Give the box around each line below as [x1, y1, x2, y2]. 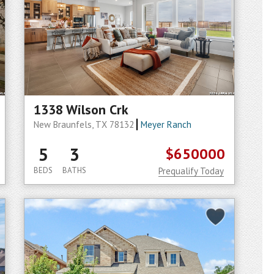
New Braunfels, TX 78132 [34, 119, 136, 130]
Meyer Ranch [140, 119, 191, 130]
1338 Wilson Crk [34, 101, 128, 118]
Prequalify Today [158, 165, 224, 177]
